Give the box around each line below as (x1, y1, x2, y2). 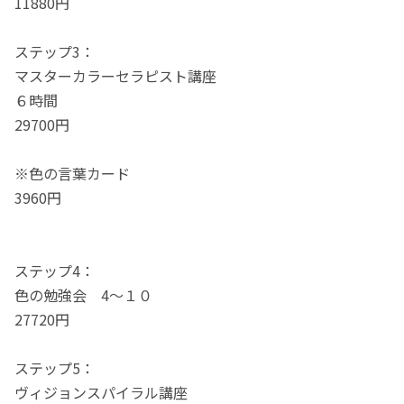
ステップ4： (14, 259, 96, 281)
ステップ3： (14, 40, 96, 62)
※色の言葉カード (14, 161, 131, 184)
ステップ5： (14, 356, 96, 379)
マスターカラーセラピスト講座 (14, 64, 217, 87)
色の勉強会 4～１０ (14, 283, 153, 306)
